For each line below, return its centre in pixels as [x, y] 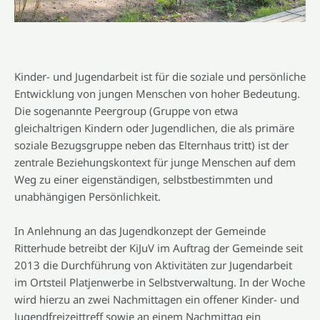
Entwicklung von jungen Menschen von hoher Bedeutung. [157, 93]
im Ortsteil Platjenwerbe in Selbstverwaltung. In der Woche [160, 282]
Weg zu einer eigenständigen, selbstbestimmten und [144, 179]
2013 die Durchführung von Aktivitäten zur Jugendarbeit [153, 265]
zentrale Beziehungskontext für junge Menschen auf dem [155, 162]
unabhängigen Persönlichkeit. [87, 196]
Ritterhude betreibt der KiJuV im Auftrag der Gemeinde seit [159, 247]
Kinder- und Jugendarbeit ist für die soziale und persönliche [160, 76]
